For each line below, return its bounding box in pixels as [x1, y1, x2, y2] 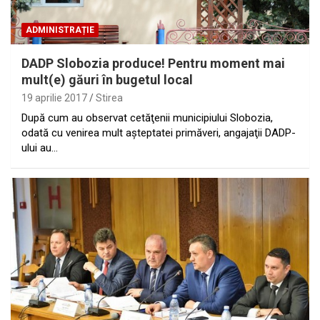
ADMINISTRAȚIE [26, 25, 94, 36]
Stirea [96, 92, 123, 104]
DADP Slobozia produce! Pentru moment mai [21, 56, 285, 71]
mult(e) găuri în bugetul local [21, 72, 193, 88]
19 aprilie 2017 [21, 92, 87, 104]
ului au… [21, 141, 58, 155]
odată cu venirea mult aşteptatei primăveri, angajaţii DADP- [21, 126, 296, 140]
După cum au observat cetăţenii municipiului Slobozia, [21, 111, 273, 125]
